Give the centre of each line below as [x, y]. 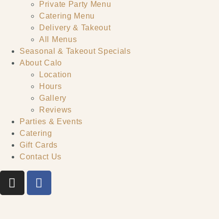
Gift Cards [39, 145]
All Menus [58, 40]
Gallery [53, 98]
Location [55, 75]
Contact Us [41, 157]
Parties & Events [51, 122]
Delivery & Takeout [75, 28]
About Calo [41, 63]
